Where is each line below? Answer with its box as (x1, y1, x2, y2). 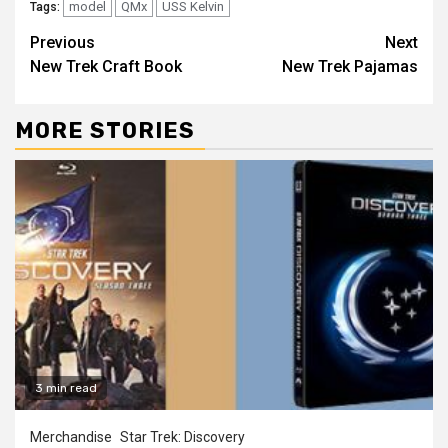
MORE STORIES (15, 116, 195, 144)
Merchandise (30, 428, 112, 445)
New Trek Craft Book (30, 56, 182, 76)
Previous (30, 32, 95, 52)
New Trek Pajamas (282, 56, 418, 76)
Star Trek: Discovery (120, 428, 245, 445)
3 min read (35, 380, 97, 395)
